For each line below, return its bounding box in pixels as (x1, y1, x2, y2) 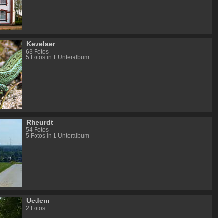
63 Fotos (25, 48, 49, 54)
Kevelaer (26, 40, 55, 48)
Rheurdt (26, 118, 54, 127)
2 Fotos (25, 205, 45, 211)
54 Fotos (25, 127, 49, 133)
